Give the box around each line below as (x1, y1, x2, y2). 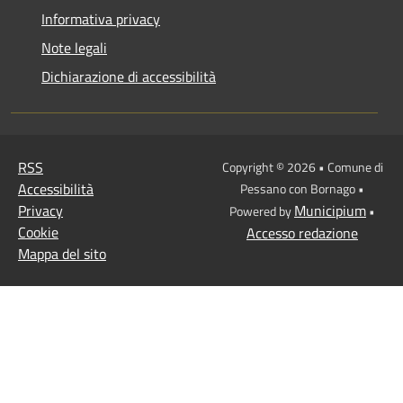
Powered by (229, 201, 294, 220)
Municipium (294, 199, 366, 221)
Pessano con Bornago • (240, 178, 364, 198)
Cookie (18, 220, 58, 243)
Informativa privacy (41, 7, 160, 30)
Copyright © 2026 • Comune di (221, 157, 383, 176)
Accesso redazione (246, 221, 358, 244)
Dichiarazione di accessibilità (41, 65, 216, 87)
